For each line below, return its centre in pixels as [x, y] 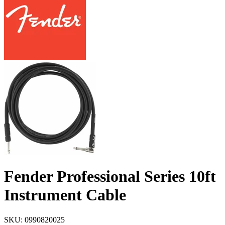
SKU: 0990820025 [34, 219]
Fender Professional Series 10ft [110, 177]
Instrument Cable [65, 195]
